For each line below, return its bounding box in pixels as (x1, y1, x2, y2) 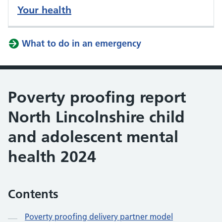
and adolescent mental (8, 127, 178, 146)
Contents (8, 187, 58, 201)
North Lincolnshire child (8, 108, 185, 126)
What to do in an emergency (22, 38, 141, 49)
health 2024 (8, 147, 96, 166)
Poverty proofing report (8, 88, 186, 107)
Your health (17, 4, 71, 16)
